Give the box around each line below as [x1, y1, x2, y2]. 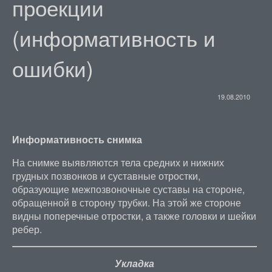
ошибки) [12, 53, 93, 83]
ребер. [12, 222, 42, 236]
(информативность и [12, 22, 216, 53]
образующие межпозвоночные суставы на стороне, [12, 182, 245, 196]
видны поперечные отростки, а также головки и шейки [12, 209, 256, 223]
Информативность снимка [12, 132, 142, 146]
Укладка [114, 256, 154, 270]
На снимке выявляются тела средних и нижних [12, 155, 224, 169]
